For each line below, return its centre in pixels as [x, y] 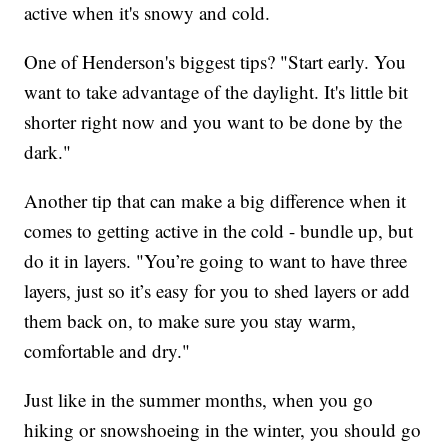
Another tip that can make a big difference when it [215, 201]
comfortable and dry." [107, 351]
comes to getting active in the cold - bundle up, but [219, 231]
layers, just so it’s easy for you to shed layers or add [217, 291]
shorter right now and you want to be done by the [213, 122]
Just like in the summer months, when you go [199, 400]
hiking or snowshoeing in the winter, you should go [223, 430]
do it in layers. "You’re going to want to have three [216, 261]
